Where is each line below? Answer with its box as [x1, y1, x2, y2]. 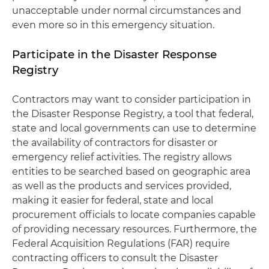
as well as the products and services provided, [12, 180, 231, 192]
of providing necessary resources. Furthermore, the [12, 223, 257, 235]
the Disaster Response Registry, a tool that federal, [12, 107, 253, 119]
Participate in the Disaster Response [12, 47, 217, 61]
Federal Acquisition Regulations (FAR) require [12, 237, 230, 249]
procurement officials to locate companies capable [12, 208, 256, 220]
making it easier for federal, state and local [12, 194, 213, 206]
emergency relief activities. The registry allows [12, 151, 232, 163]
